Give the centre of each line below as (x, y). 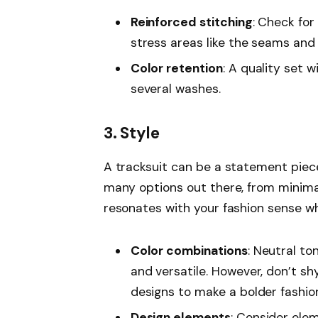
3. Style (132, 133)
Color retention (176, 68)
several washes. (175, 89)
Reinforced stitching (191, 22)
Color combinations (189, 250)
